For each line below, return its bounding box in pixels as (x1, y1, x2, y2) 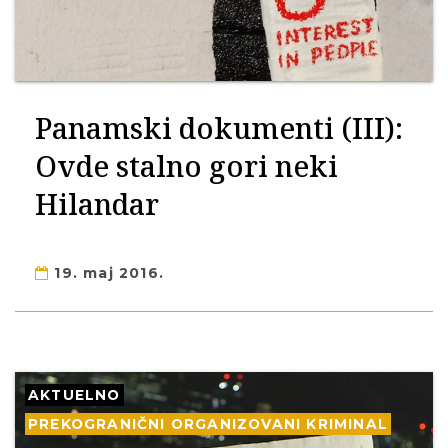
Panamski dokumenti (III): (35, 108, 403, 147)
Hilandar (35, 184, 159, 223)
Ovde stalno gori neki (35, 146, 338, 185)
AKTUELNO (28, 387, 121, 403)
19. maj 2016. (49, 264, 165, 282)
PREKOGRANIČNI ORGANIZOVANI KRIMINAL (28, 416, 388, 432)
